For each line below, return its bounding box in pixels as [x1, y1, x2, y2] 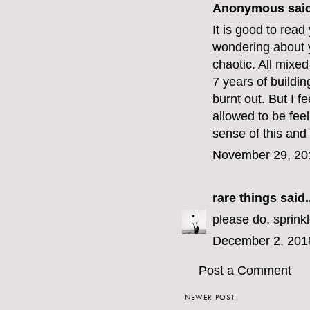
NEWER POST [185, 292, 235, 302]
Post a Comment [199, 264, 291, 278]
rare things [212, 191, 277, 206]
